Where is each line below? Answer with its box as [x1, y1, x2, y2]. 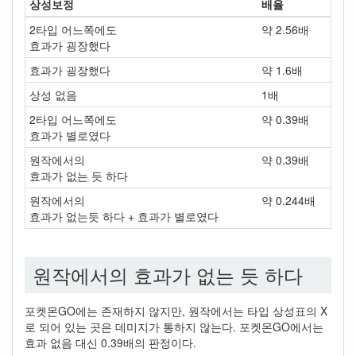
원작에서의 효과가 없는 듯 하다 [33, 261, 303, 288]
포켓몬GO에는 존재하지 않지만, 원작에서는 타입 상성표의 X [25, 303, 327, 319]
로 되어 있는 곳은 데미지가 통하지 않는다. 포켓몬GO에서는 [25, 319, 323, 335]
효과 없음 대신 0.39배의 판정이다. [25, 335, 196, 350]
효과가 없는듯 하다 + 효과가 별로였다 [29, 208, 219, 224]
